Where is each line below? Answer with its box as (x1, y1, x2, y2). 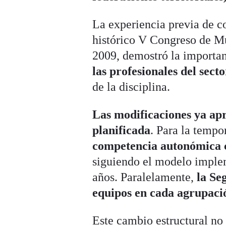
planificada (92, 124, 151, 137)
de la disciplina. (92, 80, 171, 94)
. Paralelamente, (115, 171, 197, 184)
